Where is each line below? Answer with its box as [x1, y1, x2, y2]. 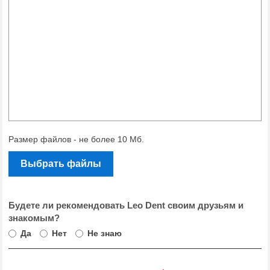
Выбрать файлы [20, 159, 101, 169]
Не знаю [87, 228, 122, 238]
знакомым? [8, 213, 60, 223]
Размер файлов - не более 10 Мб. [8, 134, 144, 144]
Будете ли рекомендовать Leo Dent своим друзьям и [8, 200, 243, 210]
